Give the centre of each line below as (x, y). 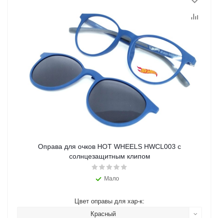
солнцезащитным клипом (109, 156)
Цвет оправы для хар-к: (109, 201)
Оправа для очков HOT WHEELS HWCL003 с (109, 147)
